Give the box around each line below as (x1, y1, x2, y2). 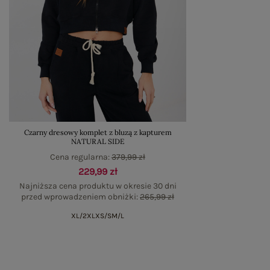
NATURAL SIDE (71, 136, 124, 146)
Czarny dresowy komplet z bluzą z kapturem (24, 127, 172, 137)
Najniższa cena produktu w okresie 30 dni (19, 180, 177, 191)
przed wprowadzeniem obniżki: (21, 191, 140, 202)
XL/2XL (71, 211, 95, 220)
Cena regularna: (50, 151, 111, 162)
